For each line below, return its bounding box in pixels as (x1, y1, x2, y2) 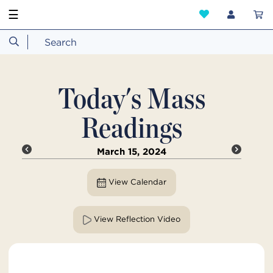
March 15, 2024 (97, 146, 166, 158)
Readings (80, 110, 183, 145)
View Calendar (108, 177, 166, 188)
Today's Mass (57, 80, 206, 116)
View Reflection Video (94, 213, 181, 224)
